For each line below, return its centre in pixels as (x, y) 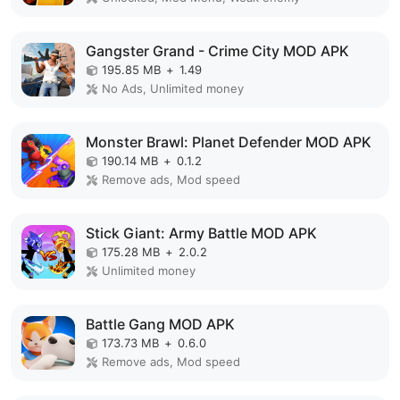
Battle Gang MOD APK (160, 325)
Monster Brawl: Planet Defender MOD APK (229, 142)
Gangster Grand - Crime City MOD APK (217, 51)
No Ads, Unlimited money (173, 89)
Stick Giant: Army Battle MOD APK (201, 233)
